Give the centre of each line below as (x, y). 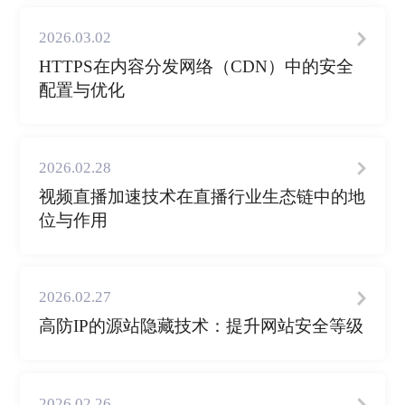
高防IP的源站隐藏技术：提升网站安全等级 (201, 326)
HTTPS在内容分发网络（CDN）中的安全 (196, 67)
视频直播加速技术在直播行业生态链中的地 (202, 196)
